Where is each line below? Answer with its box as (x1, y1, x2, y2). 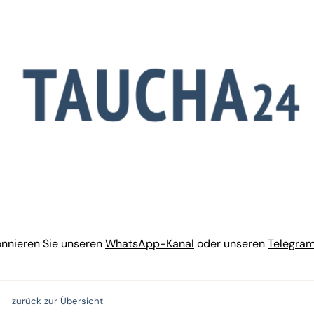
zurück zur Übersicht (12, 295, 103, 308)
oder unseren (194, 236, 268, 252)
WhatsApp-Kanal (105, 236, 194, 252)
